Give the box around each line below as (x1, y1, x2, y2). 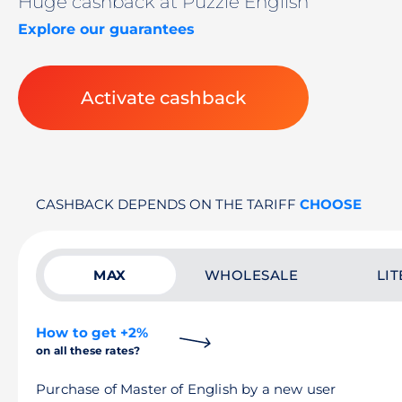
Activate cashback (81, 87, 246, 109)
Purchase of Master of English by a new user (36, 380, 336, 398)
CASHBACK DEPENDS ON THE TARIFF (36, 196, 300, 213)
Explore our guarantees (18, 21, 195, 38)
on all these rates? (36, 344, 141, 357)
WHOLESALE (204, 267, 299, 284)
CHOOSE (300, 196, 362, 213)
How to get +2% (36, 324, 149, 341)
